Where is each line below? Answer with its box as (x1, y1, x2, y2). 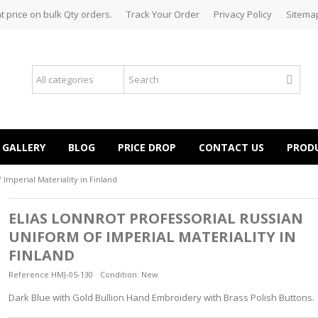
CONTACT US (199, 140, 264, 154)
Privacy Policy (214, 8, 272, 21)
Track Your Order (126, 8, 199, 21)
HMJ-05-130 (50, 269, 93, 280)
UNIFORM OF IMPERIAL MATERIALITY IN (8, 227, 296, 246)
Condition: (99, 269, 139, 280)
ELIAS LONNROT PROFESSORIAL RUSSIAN (8, 209, 303, 228)
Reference (8, 269, 49, 280)
